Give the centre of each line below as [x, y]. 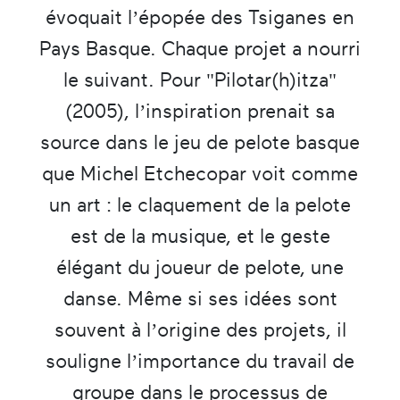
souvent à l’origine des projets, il [200, 329]
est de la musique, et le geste [200, 236]
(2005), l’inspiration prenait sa [200, 111]
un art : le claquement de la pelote [200, 204]
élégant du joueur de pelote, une [200, 267]
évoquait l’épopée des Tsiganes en [200, 17]
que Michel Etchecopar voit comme [200, 173]
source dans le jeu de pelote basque [200, 142]
